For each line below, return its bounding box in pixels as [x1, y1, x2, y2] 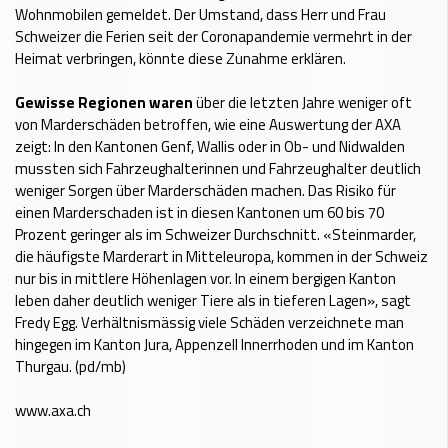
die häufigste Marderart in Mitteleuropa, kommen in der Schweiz [15, 244, 428, 268]
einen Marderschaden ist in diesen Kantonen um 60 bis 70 [15, 200, 384, 224]
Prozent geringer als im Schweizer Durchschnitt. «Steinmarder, [15, 222, 416, 246]
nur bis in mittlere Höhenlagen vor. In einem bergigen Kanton [15, 266, 396, 290]
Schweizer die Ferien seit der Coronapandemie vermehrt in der [15, 24, 412, 48]
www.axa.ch [15, 398, 91, 422]
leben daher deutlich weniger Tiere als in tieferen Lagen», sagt [15, 288, 411, 312]
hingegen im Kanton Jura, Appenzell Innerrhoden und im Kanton [15, 332, 414, 356]
